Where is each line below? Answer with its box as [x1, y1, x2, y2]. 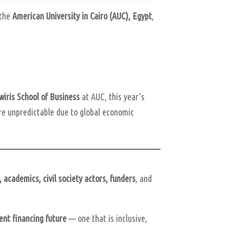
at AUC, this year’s [80, 91, 145, 102]
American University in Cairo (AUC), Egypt [12, 10, 152, 21]
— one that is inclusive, [66, 213, 148, 223]
